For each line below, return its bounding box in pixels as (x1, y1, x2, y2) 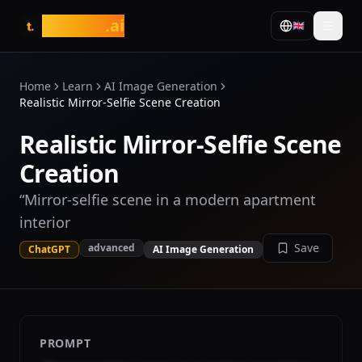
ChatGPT (28, 242, 70, 256)
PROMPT (40, 335, 91, 351)
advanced (88, 241, 135, 255)
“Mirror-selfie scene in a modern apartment (19, 190, 316, 209)
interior (19, 213, 70, 232)
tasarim (42, 15, 105, 36)
